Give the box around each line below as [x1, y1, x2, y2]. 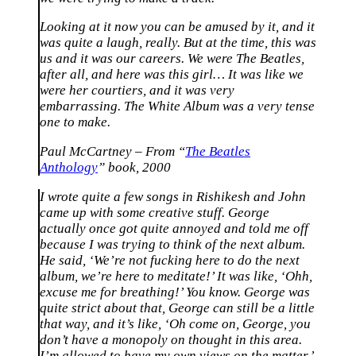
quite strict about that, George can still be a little [40, 300, 315, 316]
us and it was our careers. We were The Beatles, [40, 51, 304, 67]
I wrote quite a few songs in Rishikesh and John [40, 189, 306, 205]
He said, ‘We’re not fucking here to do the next [40, 253, 300, 269]
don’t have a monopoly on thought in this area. [40, 332, 302, 348]
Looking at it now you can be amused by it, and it [40, 19, 315, 35]
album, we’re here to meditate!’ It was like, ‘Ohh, [40, 269, 312, 284]
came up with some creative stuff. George [40, 205, 269, 221]
